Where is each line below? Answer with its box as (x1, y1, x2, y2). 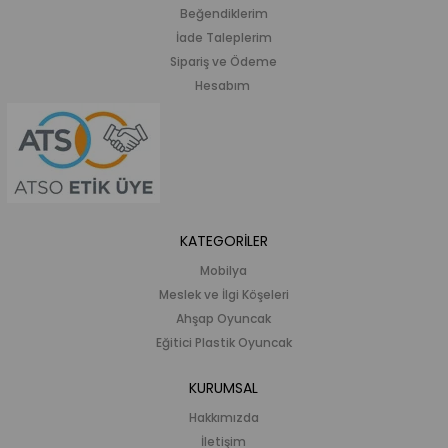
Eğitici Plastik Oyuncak (155, 333, 292, 351)
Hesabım (194, 76, 250, 94)
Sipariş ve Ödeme (170, 52, 278, 70)
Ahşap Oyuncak (176, 309, 272, 327)
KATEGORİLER (179, 230, 268, 251)
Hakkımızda (188, 408, 259, 426)
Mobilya (200, 261, 248, 279)
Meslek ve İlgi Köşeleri (158, 285, 289, 303)
